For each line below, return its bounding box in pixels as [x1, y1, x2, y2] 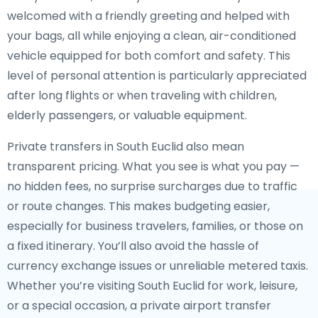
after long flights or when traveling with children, [7, 87, 277, 104]
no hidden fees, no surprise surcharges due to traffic [7, 178, 297, 194]
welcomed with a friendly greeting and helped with [7, 8, 290, 24]
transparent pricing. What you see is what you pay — [7, 158, 300, 175]
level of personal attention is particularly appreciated [7, 67, 307, 84]
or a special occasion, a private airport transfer [7, 297, 271, 314]
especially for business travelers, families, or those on [7, 218, 303, 234]
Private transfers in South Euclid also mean [7, 138, 244, 155]
